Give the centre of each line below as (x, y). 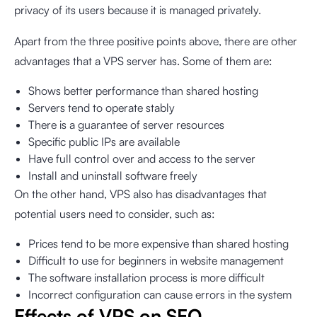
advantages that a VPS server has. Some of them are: (143, 61)
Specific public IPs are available (104, 142)
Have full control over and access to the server (142, 158)
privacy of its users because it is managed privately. (138, 10)
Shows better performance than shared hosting (143, 91)
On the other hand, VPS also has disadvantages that (140, 194)
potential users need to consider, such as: (115, 214)
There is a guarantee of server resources (126, 125)
